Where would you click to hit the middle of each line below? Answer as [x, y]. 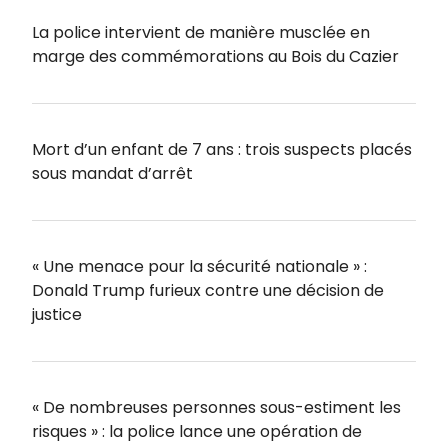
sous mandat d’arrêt [112, 173]
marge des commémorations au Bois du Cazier [215, 56]
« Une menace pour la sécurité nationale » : [199, 266]
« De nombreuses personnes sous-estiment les [216, 407]
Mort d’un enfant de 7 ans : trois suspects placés [222, 149]
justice [57, 314]
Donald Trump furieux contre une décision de [208, 290]
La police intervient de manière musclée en [201, 32]
